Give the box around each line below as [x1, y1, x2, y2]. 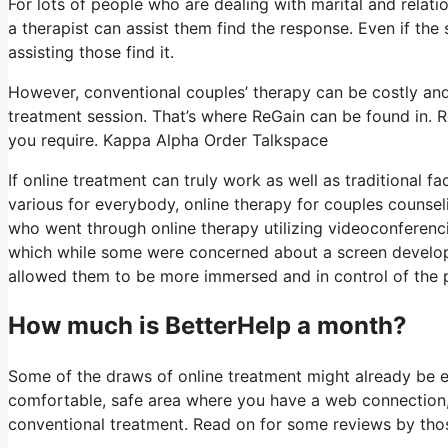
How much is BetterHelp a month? [8, 310, 407, 340]
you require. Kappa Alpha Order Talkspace [8, 130, 328, 150]
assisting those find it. [8, 42, 174, 62]
